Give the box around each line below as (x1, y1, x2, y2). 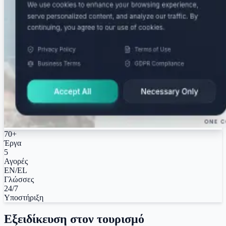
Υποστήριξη (4, 193, 43, 202)
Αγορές (4, 156, 28, 165)
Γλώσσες (4, 175, 34, 184)
